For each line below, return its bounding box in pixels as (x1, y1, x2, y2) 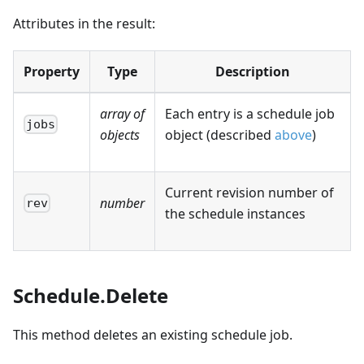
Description (215, 62, 290, 80)
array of (100, 104, 145, 123)
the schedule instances (165, 204, 305, 223)
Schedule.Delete (13, 281, 168, 309)
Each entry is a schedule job (165, 104, 335, 123)
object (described (165, 125, 275, 144)
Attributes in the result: (13, 14, 155, 32)
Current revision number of (165, 183, 334, 201)
